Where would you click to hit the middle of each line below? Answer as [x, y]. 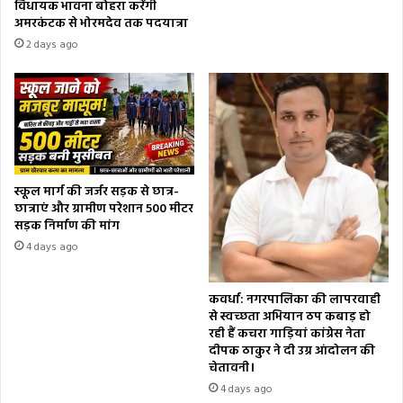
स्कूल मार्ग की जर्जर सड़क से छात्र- [97, 192]
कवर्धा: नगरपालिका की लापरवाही [295, 300]
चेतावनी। [232, 369]
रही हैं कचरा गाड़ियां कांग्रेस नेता [287, 335]
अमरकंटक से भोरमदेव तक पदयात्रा [101, 24]
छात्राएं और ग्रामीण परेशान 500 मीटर [104, 209]
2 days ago [52, 45]
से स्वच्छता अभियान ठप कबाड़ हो [290, 318]
